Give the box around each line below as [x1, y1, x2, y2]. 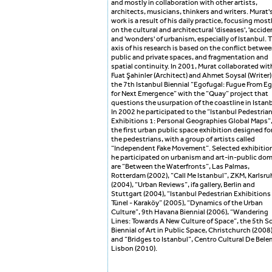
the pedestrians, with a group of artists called [111, 135, 255, 143]
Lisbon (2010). [111, 245, 157, 253]
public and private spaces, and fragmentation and [111, 53, 268, 61]
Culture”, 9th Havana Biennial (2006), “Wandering [111, 208, 268, 216]
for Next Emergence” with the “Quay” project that [111, 90, 268, 98]
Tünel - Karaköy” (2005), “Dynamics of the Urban [111, 199, 263, 207]
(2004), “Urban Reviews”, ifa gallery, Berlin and [111, 181, 255, 189]
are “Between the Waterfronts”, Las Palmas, [111, 163, 250, 171]
